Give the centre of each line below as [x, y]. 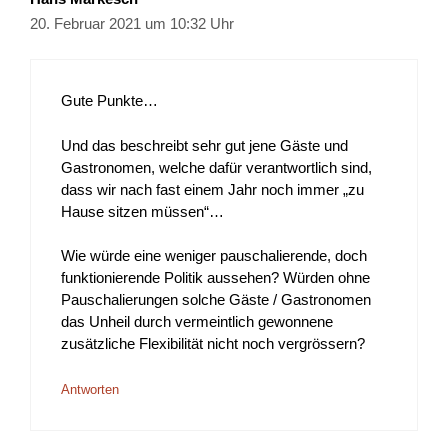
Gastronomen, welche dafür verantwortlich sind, [216, 167]
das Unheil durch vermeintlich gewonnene [197, 322]
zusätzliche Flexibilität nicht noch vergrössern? [213, 344]
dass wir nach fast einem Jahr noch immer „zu [212, 189]
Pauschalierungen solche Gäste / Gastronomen [216, 300]
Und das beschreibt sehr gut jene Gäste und [204, 145]
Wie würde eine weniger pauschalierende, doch [214, 256]
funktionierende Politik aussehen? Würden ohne [215, 278]
